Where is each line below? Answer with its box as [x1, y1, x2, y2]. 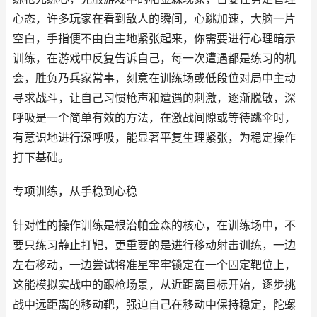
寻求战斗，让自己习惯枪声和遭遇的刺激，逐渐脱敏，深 [13, 91, 296, 105]
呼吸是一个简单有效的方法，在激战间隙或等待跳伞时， [13, 111, 296, 125]
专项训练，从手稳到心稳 [13, 185, 137, 198]
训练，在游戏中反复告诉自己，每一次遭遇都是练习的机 [13, 52, 296, 65]
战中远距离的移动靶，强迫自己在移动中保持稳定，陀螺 [13, 298, 296, 311]
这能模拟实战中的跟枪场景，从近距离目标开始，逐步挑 [13, 278, 296, 292]
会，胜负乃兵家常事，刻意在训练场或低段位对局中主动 [13, 71, 296, 85]
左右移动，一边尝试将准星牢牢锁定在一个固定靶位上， [13, 258, 296, 272]
